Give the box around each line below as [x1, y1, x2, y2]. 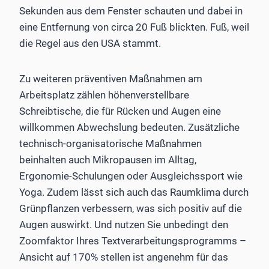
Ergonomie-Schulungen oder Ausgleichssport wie [19, 169, 243, 182]
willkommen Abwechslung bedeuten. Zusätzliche [19, 121, 240, 133]
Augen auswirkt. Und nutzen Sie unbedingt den [19, 218, 228, 231]
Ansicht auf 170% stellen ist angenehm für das [19, 250, 228, 263]
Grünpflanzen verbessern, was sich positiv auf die [19, 202, 242, 214]
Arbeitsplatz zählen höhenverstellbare [19, 88, 189, 101]
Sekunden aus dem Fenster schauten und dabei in [19, 4, 243, 17]
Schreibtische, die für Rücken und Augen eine [19, 104, 221, 117]
